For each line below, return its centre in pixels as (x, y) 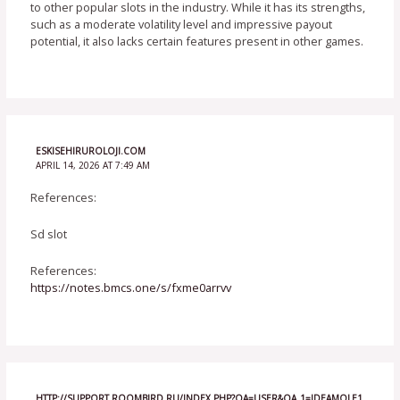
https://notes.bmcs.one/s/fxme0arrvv (131, 288)
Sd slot (49, 233)
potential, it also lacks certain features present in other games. (197, 41)
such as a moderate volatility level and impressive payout (182, 24)
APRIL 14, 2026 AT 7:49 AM (92, 166)
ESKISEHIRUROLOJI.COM (90, 151)
